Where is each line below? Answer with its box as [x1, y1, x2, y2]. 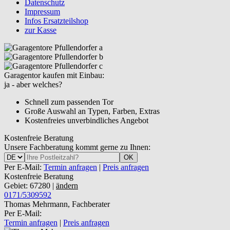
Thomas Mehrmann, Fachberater [4, 200, 110, 208]
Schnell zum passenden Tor [25, 98, 113, 106]
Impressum [25, 7, 60, 16]
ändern [56, 181, 78, 190]
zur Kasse [25, 26, 56, 34]
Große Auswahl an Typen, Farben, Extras [25, 107, 160, 116]
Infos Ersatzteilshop [25, 16, 88, 25]
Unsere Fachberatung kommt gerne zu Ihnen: [4, 143, 150, 151]
